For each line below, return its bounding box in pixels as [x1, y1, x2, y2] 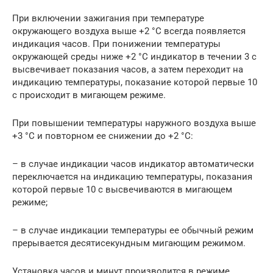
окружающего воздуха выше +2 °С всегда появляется [12, 26, 246, 37]
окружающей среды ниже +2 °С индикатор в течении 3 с [12, 51, 257, 63]
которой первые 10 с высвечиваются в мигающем [12, 184, 232, 196]
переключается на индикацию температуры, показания [12, 171, 252, 183]
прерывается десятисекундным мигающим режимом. [12, 238, 246, 249]
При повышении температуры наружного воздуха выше [12, 118, 256, 129]
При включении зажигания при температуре [12, 13, 204, 24]
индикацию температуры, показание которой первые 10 [12, 77, 257, 88]
